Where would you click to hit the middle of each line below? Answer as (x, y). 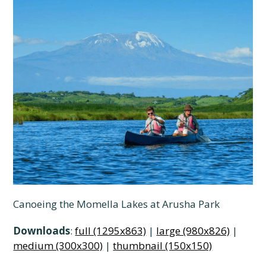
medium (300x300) (58, 245)
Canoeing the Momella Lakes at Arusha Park (117, 204)
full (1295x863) (111, 230)
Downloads (42, 230)
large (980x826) (193, 230)
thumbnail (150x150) (163, 245)
